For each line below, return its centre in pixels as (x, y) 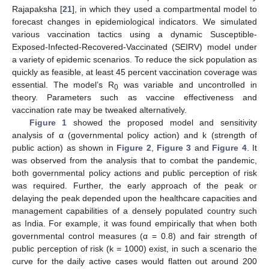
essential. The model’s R (63, 84)
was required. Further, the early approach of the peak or (134, 185)
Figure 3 (174, 147)
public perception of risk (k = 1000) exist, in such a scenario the (134, 248)
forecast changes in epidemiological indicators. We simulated (134, 21)
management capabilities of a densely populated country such (134, 210)
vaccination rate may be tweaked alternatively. (99, 110)
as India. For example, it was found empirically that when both (134, 223)
